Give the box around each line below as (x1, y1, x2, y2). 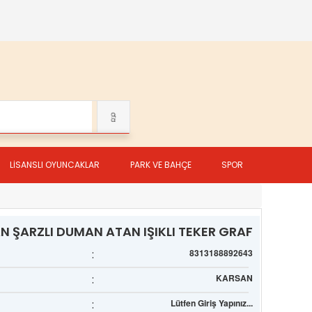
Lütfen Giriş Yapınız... (170, 296, 253, 309)
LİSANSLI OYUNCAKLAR (10, 159, 100, 171)
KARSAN (215, 271, 253, 284)
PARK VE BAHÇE (130, 159, 192, 171)
